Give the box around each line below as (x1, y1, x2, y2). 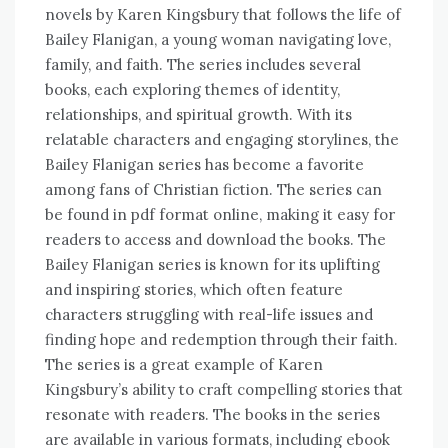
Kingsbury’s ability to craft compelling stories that (45, 380, 403, 400)
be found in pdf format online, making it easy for (45, 205, 395, 225)
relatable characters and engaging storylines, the (45, 130, 399, 150)
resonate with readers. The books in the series (45, 405, 380, 425)
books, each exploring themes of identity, (45, 80, 340, 100)
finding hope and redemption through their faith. (45, 330, 398, 350)
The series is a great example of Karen (45, 355, 323, 375)
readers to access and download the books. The (45, 230, 386, 250)
